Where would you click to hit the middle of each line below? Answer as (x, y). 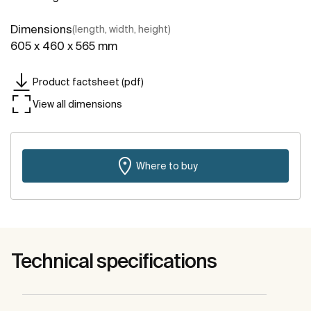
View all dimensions (77, 104)
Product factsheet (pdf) (88, 82)
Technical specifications (114, 261)
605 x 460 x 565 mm (64, 46)
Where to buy (167, 166)
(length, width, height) (121, 30)
